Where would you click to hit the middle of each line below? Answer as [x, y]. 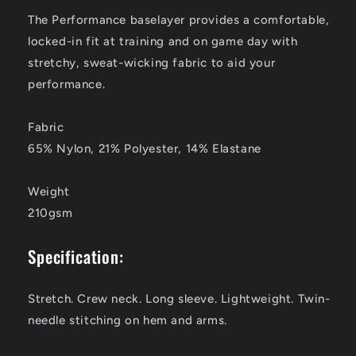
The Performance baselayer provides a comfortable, [179, 20]
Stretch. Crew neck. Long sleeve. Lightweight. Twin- [179, 298]
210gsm [50, 213]
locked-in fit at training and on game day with [163, 42]
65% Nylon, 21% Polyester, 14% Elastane [145, 149]
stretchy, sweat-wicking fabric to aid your [152, 63]
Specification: [76, 256]
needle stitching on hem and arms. [128, 320]
